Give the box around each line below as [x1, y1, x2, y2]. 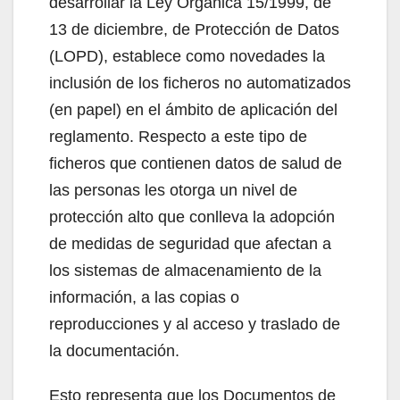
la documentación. [49, 341, 179, 360]
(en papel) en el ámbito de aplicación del [49, 100, 337, 119]
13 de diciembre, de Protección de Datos [49, 20, 339, 38]
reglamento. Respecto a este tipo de [49, 127, 307, 146]
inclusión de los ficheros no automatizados [49, 73, 351, 92]
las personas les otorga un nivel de [49, 180, 297, 199]
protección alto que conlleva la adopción [49, 207, 335, 226]
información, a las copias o [49, 287, 239, 306]
